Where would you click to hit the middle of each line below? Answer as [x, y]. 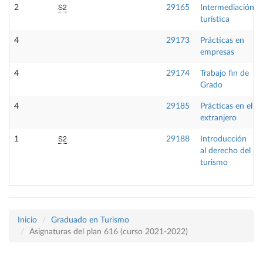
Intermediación [227, 8]
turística [215, 19]
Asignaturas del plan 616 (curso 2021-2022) [109, 232]
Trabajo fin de [225, 73]
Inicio [27, 220]
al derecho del [225, 151]
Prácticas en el [226, 106]
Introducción [223, 139]
